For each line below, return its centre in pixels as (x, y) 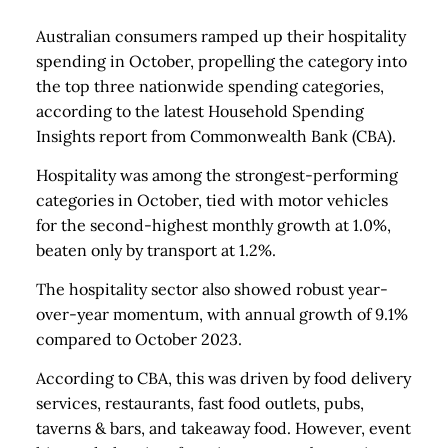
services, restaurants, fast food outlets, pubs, (200, 403)
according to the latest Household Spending (200, 111)
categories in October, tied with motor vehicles (212, 200)
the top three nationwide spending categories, (210, 86)
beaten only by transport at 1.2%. (156, 250)
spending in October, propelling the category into (221, 61)
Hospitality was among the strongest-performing (217, 175)
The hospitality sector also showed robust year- (212, 289)
